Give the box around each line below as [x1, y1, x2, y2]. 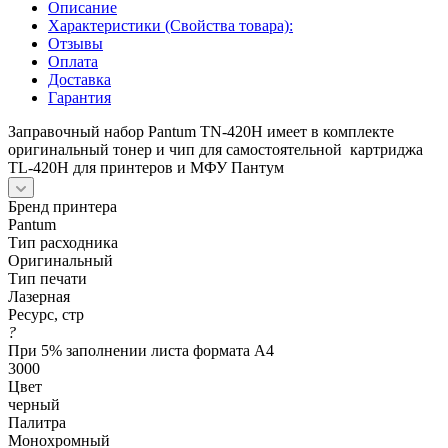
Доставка [48, 70, 111, 88]
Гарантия [48, 88, 111, 106]
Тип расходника [8, 233, 118, 251]
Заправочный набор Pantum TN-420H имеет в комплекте [8, 122, 394, 140]
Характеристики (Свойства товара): [48, 16, 293, 34]
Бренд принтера [8, 197, 117, 215]
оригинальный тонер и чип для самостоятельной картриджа [8, 140, 423, 158]
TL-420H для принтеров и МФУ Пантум [8, 158, 284, 176]
